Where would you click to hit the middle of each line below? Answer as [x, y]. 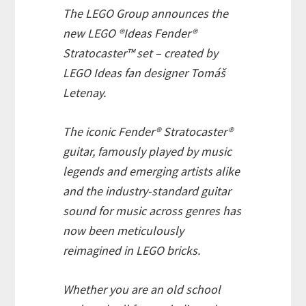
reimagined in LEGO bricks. [132, 251]
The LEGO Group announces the [146, 14]
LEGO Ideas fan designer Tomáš [144, 73]
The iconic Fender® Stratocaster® [148, 132]
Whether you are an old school [142, 290]
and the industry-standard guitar [147, 191]
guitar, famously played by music [148, 152]
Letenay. [85, 93]
